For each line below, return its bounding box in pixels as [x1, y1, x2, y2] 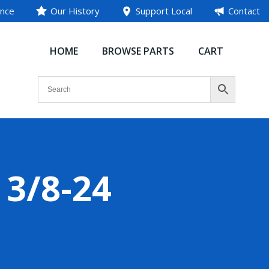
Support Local [136, 5, 192, 17]
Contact [228, 5, 260, 17]
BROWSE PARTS [102, 44, 174, 58]
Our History [50, 5, 100, 17]
